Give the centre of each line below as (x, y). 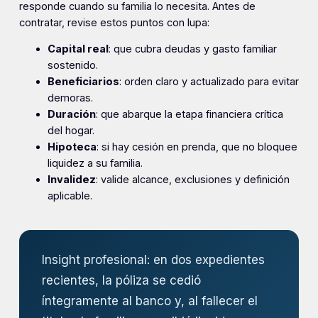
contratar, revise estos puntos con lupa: (114, 22)
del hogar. (71, 131)
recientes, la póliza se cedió (121, 281)
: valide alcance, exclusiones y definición (192, 180)
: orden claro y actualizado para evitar (209, 82)
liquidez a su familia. (95, 164)
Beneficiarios (83, 82)
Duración (71, 115)
